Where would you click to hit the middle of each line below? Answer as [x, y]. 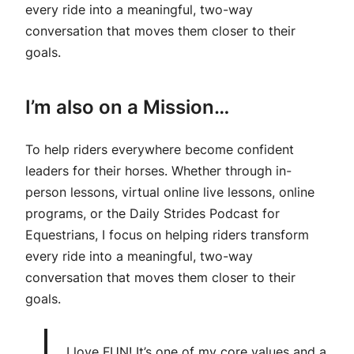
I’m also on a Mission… [127, 107]
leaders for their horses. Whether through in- [158, 171]
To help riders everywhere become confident [160, 149]
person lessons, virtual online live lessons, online [170, 192]
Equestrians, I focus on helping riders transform [167, 235]
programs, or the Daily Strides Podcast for [153, 213]
